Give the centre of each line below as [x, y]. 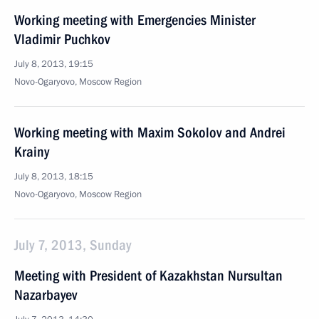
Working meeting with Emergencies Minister [135, 20]
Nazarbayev [46, 295]
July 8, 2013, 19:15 [54, 64]
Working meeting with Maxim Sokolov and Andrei [150, 132]
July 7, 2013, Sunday [73, 245]
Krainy [32, 152]
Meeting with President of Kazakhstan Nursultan [148, 276]
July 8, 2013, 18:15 [54, 177]
